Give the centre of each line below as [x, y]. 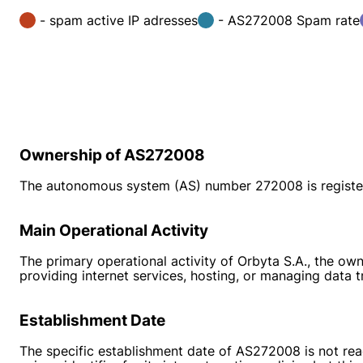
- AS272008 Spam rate [289, 20]
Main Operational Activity [114, 231]
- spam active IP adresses [119, 20]
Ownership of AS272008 [112, 155]
